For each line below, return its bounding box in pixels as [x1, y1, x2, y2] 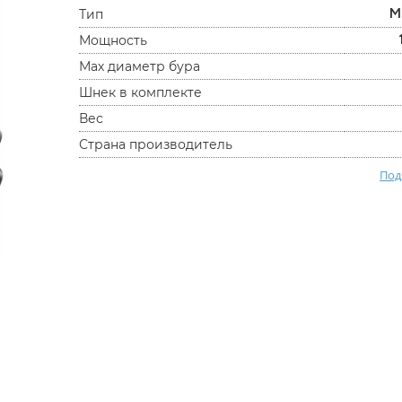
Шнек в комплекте [79, 84, 203, 100]
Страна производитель [79, 136, 233, 153]
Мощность [79, 32, 148, 48]
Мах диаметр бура [79, 58, 201, 74]
